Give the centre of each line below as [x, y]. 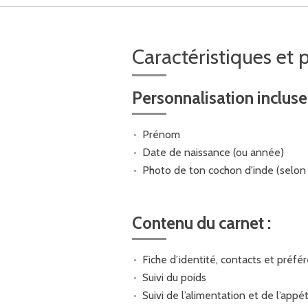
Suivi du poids [174, 277]
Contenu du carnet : [201, 223]
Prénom [161, 134]
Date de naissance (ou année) [213, 152]
